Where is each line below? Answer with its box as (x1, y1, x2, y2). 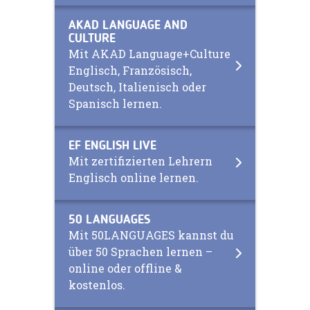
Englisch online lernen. (69, 170, 199, 185)
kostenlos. (69, 277, 125, 292)
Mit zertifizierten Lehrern (69, 153, 212, 168)
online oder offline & (69, 260, 182, 275)
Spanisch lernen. (69, 95, 162, 111)
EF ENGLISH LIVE (69, 139, 156, 152)
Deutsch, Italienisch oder (69, 79, 206, 94)
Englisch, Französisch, (69, 62, 192, 77)
